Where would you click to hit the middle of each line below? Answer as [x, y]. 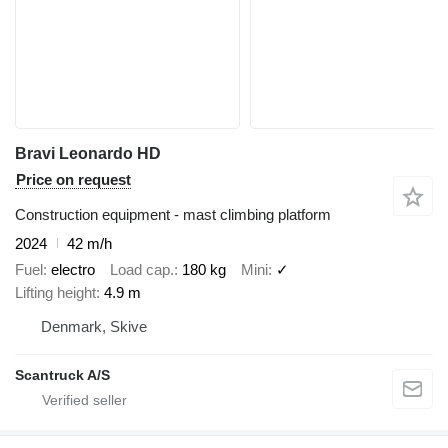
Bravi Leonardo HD [88, 153]
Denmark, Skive [94, 327]
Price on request [73, 179]
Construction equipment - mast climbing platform [173, 214]
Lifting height [55, 293]
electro [73, 270]
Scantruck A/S [62, 375]
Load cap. [142, 270]
